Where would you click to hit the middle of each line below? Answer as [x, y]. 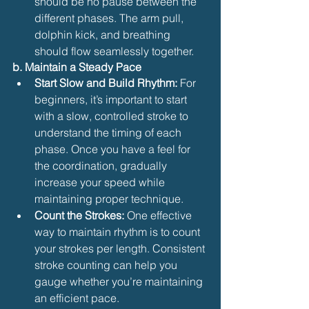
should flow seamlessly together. [114, 51]
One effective [159, 215]
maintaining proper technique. [109, 198]
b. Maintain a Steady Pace [77, 67]
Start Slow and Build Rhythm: [106, 82]
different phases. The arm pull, [110, 18]
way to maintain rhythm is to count [119, 231]
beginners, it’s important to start [112, 99]
